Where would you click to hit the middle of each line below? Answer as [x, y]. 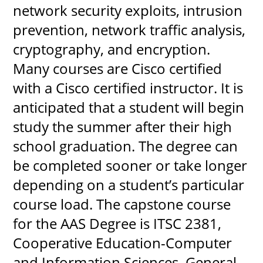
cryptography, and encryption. [112, 49]
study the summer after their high [123, 126]
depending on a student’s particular [129, 184]
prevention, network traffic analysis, [129, 29]
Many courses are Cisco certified [118, 68]
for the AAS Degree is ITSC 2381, [117, 223]
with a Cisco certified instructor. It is [128, 87]
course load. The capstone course [122, 204]
